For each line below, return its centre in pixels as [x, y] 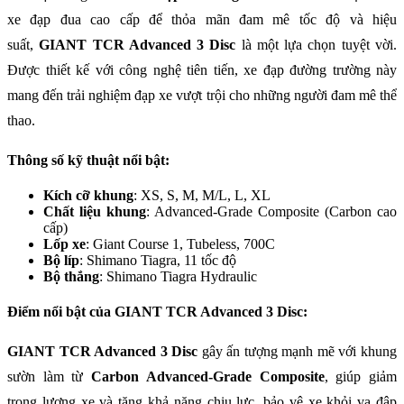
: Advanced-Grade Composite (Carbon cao [271, 212]
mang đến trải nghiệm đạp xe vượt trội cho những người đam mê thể [202, 96]
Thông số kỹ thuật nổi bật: [88, 161]
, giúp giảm [361, 377]
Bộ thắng [71, 277]
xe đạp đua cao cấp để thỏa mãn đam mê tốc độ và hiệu [202, 20]
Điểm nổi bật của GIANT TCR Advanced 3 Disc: [157, 312]
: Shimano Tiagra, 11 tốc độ [158, 261]
